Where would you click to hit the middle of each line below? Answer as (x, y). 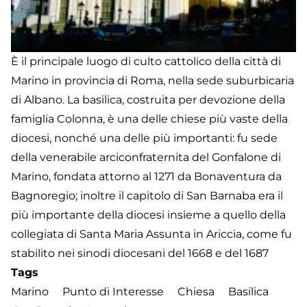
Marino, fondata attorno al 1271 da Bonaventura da (146, 176)
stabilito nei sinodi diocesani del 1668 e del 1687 (140, 253)
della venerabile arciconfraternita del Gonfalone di (146, 157)
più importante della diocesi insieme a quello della (148, 214)
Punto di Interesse (113, 291)
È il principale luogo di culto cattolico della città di (146, 61)
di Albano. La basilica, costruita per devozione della (148, 99)
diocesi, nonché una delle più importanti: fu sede (144, 138)
